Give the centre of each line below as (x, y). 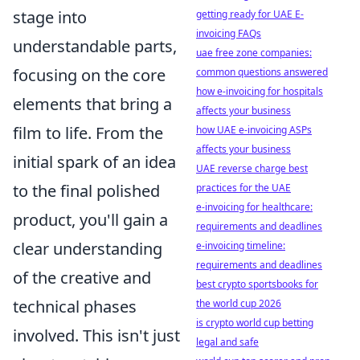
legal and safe (227, 342)
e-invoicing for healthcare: (254, 207)
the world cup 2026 (239, 303)
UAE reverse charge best (252, 168)
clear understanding (88, 249)
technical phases (75, 307)
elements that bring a (92, 104)
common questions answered (262, 72)
